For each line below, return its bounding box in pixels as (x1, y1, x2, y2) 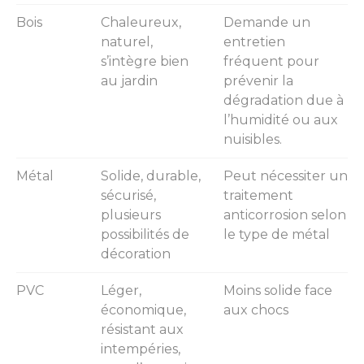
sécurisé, (101, 188, 156, 204)
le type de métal (223, 227, 330, 243)
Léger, (101, 283, 141, 299)
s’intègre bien (101, 54, 188, 70)
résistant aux (101, 322, 184, 338)
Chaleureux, (101, 15, 181, 31)
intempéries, (101, 341, 180, 357)
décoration (101, 246, 171, 262)
